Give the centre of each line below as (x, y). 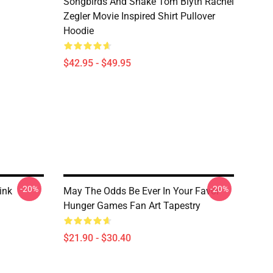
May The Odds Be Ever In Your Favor (141, 191)
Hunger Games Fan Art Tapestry (132, 206)
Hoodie (79, 31)
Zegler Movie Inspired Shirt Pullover (139, 16)
